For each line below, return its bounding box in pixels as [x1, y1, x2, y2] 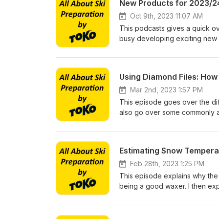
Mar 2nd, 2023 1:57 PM [130, 86, 203, 94]
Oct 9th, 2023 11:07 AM [130, 12, 203, 20]
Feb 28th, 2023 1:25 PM [130, 159, 204, 168]
